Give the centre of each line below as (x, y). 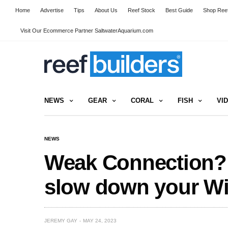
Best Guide (179, 10)
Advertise (52, 10)
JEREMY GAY (61, 220)
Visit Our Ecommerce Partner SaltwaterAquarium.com (87, 31)
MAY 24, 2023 (100, 220)
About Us (106, 10)
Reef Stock (141, 10)
